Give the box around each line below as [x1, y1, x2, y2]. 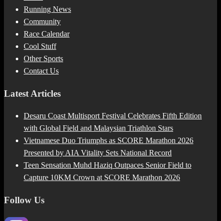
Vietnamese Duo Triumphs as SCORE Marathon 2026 [24, 136, 193, 145]
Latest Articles [4, 88, 61, 99]
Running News [24, 4, 71, 13]
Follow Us [4, 195, 44, 206]
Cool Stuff [24, 41, 56, 50]
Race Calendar [24, 29, 70, 38]
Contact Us [24, 66, 59, 75]
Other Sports [24, 54, 63, 63]
